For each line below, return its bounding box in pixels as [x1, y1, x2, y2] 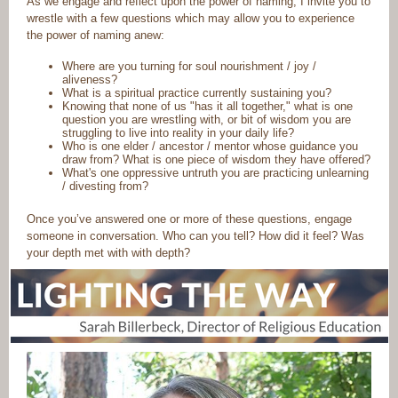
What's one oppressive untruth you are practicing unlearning [62, 166, 369, 179]
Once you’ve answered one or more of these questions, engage [27, 212, 352, 226]
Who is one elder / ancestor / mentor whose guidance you [62, 139, 358, 153]
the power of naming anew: [27, 28, 164, 42]
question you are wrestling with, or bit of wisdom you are [62, 113, 351, 126]
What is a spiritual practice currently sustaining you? [62, 86, 331, 99]
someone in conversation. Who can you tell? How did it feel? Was [27, 229, 364, 243]
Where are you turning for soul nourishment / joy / [62, 60, 316, 73]
